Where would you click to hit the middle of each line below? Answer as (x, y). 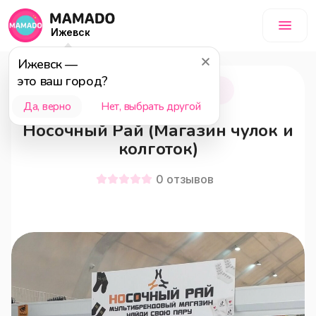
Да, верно (47, 107)
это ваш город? (63, 81)
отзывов (190, 179)
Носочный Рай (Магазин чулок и (158, 130)
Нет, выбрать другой (151, 107)
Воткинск (122, 90)
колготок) (158, 149)
